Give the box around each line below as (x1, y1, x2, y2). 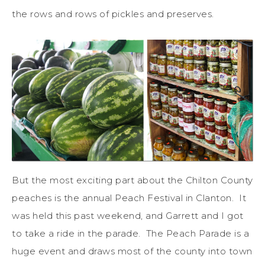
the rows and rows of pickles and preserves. (12, 8, 214, 20)
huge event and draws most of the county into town (12, 245, 253, 257)
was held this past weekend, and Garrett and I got (12, 210, 244, 222)
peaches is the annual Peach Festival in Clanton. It (12, 192, 246, 204)
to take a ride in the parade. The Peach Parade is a (12, 228, 249, 240)
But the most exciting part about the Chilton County (12, 174, 253, 186)
